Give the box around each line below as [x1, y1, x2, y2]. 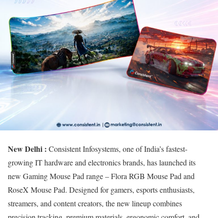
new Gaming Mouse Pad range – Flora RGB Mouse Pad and [8, 171, 195, 181]
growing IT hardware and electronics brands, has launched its [8, 157, 196, 167]
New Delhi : [8, 143, 47, 154]
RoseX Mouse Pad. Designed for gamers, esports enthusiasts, [8, 184, 195, 195]
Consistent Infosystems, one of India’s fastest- [47, 144, 187, 154]
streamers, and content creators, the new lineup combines [8, 198, 182, 208]
